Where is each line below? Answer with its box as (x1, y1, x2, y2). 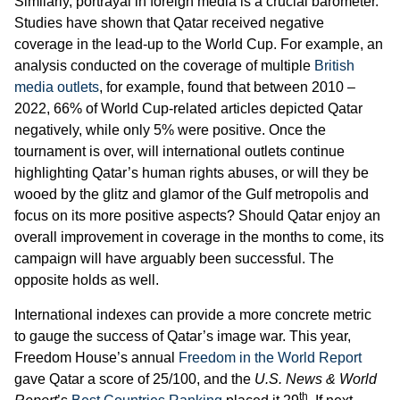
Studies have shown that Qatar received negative (14, 15, 324, 31)
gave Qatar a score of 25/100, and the (14, 371, 254, 387)
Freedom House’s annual (14, 349, 179, 365)
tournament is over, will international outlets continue (14, 144, 345, 160)
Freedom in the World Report (179, 349, 362, 365)
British (314, 58, 354, 74)
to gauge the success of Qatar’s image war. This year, (14, 328, 351, 344)
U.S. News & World (254, 371, 377, 387)
